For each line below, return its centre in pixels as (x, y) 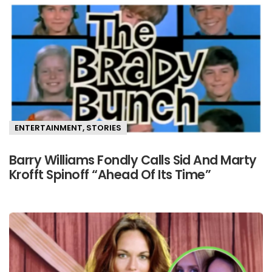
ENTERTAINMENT (49, 128)
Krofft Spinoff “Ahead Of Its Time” (110, 175)
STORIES (104, 128)
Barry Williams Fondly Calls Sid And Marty (133, 160)
